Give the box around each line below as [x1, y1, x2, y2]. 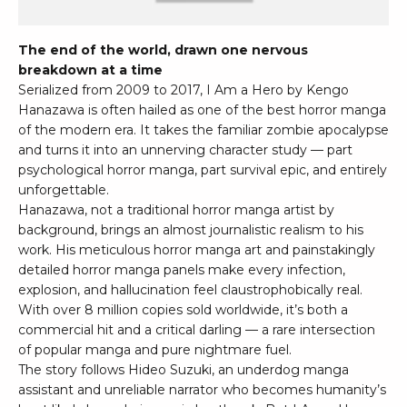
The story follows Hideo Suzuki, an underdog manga [18, 362, 349, 379]
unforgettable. [18, 182, 109, 199]
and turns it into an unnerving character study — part [18, 142, 352, 159]
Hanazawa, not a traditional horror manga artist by [18, 202, 334, 219]
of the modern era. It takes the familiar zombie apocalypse [18, 122, 389, 139]
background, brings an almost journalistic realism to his [18, 222, 363, 239]
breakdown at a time [18, 62, 163, 79]
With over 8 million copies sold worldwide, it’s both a [18, 302, 348, 319]
